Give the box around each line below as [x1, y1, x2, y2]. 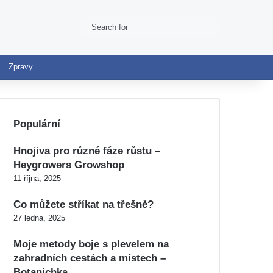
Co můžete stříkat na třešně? [13, 199, 154, 210]
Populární [13, 118, 60, 130]
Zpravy [9, 62, 33, 71]
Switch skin [70, 22, 119, 32]
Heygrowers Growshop [13, 159, 124, 171]
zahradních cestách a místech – [13, 252, 166, 264]
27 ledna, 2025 [13, 213, 65, 222]
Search [208, 21, 236, 32]
